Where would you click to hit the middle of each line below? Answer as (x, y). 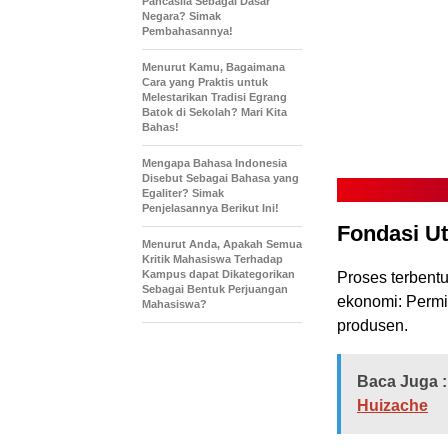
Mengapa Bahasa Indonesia (214, 163)
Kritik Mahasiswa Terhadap (212, 259)
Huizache (392, 406)
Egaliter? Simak (183, 193)
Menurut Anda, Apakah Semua (222, 244)
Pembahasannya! (187, 31)
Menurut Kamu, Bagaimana (213, 67)
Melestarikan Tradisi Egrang (214, 97)
